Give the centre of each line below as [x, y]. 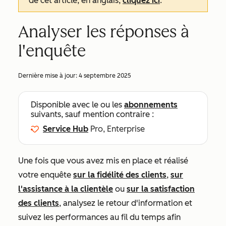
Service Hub [66, 129]
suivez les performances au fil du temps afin [99, 217]
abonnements [151, 105]
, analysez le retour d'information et [126, 203]
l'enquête [52, 51]
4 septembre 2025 [105, 76]
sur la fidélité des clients [120, 175]
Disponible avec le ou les [77, 105]
